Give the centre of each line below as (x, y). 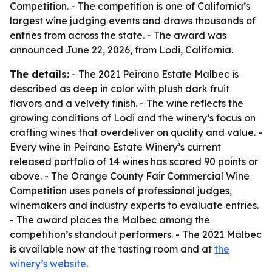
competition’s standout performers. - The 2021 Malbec (136, 234)
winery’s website (48, 263)
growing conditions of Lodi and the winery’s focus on (133, 118)
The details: (39, 74)
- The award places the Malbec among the (110, 220)
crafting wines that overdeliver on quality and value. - (136, 132)
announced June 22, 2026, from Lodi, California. (121, 50)
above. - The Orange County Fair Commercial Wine (130, 176)
